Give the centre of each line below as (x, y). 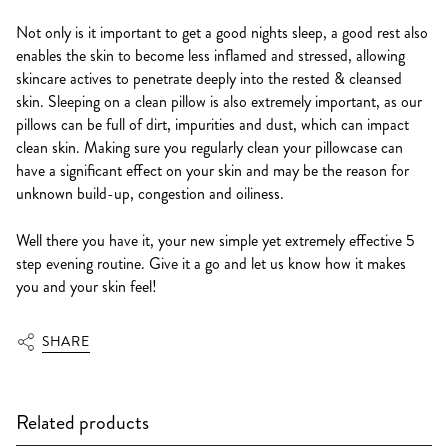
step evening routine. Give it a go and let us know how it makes (211, 263)
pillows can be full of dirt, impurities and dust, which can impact (212, 124)
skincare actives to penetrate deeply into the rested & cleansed (209, 78)
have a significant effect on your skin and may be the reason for (212, 170)
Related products (82, 422)
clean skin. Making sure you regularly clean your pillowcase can (209, 147)
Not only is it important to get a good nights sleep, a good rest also (222, 32)
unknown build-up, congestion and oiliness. (150, 193)
